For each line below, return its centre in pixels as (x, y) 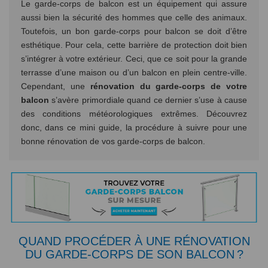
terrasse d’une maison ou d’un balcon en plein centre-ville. (134, 73)
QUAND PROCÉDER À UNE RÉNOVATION (134, 241)
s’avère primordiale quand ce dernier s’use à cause (150, 100)
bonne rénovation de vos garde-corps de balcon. (113, 141)
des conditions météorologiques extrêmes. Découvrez (134, 114)
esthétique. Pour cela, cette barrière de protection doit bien (134, 45)
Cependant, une (55, 86)
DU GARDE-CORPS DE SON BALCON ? (134, 254)
